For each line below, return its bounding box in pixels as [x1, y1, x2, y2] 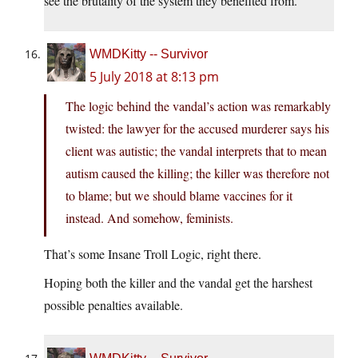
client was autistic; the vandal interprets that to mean [66, 142, 327, 160]
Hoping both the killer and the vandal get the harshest [44, 274, 312, 292]
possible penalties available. [44, 296, 183, 314]
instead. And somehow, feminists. [66, 209, 233, 227]
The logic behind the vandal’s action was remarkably [66, 97, 331, 115]
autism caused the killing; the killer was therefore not [66, 165, 329, 182]
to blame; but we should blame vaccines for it [66, 187, 292, 205]
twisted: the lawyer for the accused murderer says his [66, 120, 329, 137]
